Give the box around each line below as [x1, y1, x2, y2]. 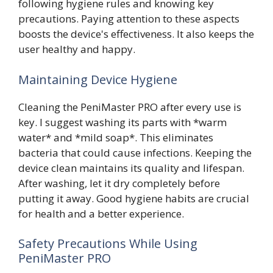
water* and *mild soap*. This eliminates [18, 130, 213, 144]
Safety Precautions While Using [18, 235, 197, 252]
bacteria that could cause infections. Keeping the [18, 145, 252, 160]
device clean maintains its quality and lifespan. [18, 160, 244, 175]
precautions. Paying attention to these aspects [18, 12, 239, 26]
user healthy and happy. [18, 42, 135, 57]
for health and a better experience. [18, 206, 184, 221]
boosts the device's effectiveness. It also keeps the [18, 27, 254, 41]
